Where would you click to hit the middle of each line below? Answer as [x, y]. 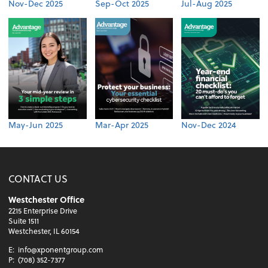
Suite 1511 [24, 220]
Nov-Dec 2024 [209, 124]
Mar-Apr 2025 [121, 124]
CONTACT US [38, 178]
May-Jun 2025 [36, 124]
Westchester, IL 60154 [44, 231]
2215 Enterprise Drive [43, 210]
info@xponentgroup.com [61, 249]
